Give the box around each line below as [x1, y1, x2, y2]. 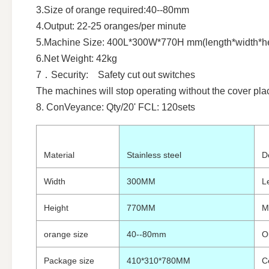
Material [44, 150, 74, 160]
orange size [44, 229, 88, 240]
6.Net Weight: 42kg [36, 53, 117, 64]
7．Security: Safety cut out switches [36, 70, 195, 80]
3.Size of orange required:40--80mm [36, 5, 189, 16]
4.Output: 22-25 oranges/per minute [36, 21, 186, 32]
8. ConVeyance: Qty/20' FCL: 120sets [36, 102, 195, 113]
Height [44, 203, 68, 213]
